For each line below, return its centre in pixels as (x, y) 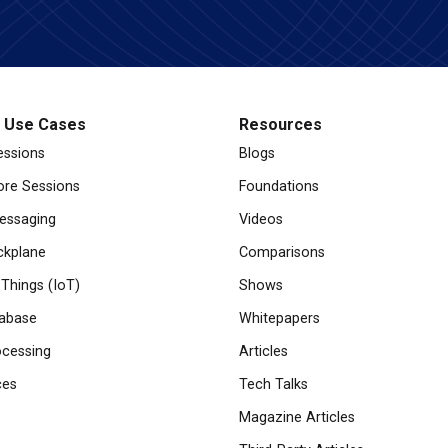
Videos (261, 219)
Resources (280, 124)
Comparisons (282, 252)
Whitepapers (279, 318)
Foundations (279, 186)
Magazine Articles (297, 417)
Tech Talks (273, 384)
